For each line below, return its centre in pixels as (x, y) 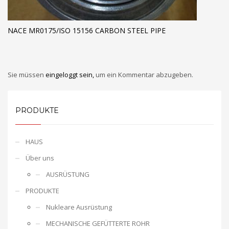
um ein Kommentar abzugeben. (144, 74)
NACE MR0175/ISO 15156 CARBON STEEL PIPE (87, 30)
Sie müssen (27, 74)
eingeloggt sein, (71, 74)
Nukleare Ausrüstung (79, 207)
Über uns (40, 158)
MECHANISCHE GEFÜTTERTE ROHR (98, 223)
